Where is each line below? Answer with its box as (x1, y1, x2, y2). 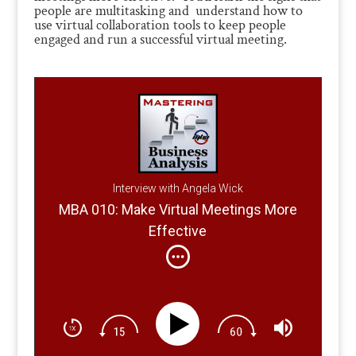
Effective (149, 222, 207, 240)
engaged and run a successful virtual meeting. (33, 29, 287, 48)
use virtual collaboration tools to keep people (33, 15, 286, 34)
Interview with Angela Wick (112, 181, 243, 195)
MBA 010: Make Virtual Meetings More (58, 201, 297, 219)
